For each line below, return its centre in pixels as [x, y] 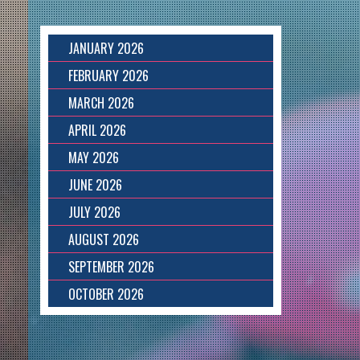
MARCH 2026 [101, 103]
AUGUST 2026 [103, 239]
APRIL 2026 [97, 130]
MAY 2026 [93, 157]
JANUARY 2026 [106, 48]
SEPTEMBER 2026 [111, 267]
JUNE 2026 [95, 185]
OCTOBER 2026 [106, 294]
